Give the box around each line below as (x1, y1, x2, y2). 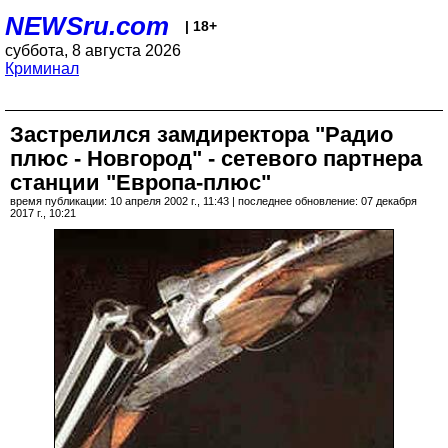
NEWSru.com (5, 11, 169, 41)
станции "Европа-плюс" (10, 170, 271, 195)
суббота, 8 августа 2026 (5, 42, 181, 59)
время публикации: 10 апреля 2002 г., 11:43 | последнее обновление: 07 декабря (10, 195, 417, 207)
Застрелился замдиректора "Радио (10, 122, 393, 147)
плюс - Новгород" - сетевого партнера (10, 146, 422, 171)
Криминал (5, 60, 79, 77)
